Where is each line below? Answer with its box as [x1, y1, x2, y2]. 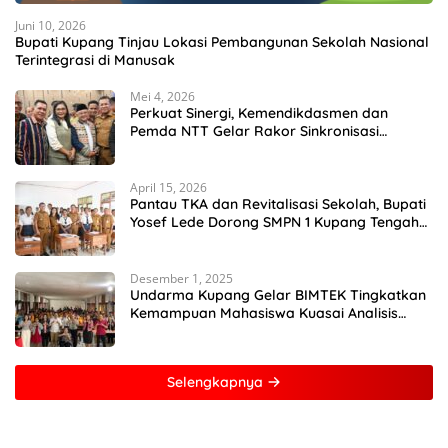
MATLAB [130, 322, 185, 341]
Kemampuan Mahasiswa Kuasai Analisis [130, 304, 398, 323]
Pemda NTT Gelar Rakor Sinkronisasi [130, 122, 379, 141]
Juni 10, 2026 [15, 17, 86, 35]
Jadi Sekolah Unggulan [130, 231, 286, 250]
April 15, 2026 [130, 179, 207, 197]
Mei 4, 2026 [130, 88, 195, 106]
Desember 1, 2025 [130, 270, 233, 288]
